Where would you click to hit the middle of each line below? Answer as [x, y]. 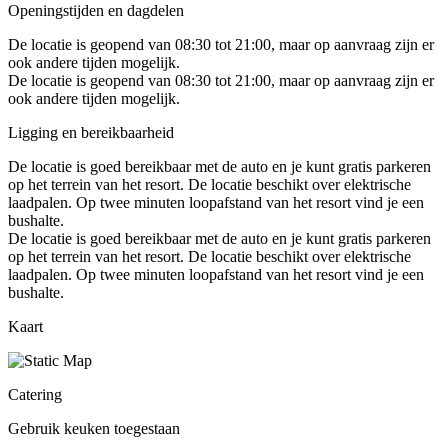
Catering [35, 394]
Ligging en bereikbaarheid [91, 132]
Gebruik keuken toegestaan [94, 428]
